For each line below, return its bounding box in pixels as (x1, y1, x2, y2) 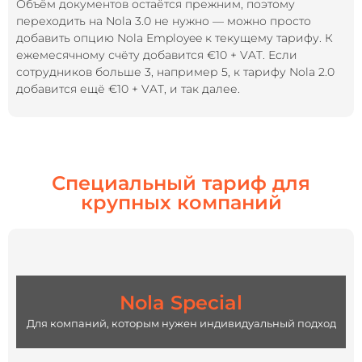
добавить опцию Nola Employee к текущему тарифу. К (16, 31, 333, 45)
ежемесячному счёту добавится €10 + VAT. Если (16, 48, 297, 62)
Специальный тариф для (52, 171, 310, 195)
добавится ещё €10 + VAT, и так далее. (16, 82, 240, 96)
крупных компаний (80, 191, 282, 214)
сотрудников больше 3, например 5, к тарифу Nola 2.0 (16, 65, 335, 79)
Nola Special (120, 291, 242, 314)
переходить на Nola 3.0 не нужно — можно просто (16, 14, 311, 28)
